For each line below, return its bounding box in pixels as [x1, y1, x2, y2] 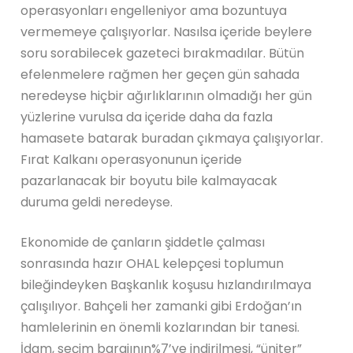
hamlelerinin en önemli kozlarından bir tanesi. [20, 318, 300, 336]
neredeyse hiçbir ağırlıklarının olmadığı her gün [20, 86, 313, 105]
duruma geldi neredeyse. [20, 192, 173, 211]
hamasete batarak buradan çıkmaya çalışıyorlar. [20, 128, 324, 147]
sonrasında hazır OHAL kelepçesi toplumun [20, 254, 284, 273]
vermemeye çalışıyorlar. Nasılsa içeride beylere [20, 22, 313, 41]
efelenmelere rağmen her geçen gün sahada [20, 65, 300, 84]
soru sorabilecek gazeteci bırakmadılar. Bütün [20, 43, 305, 62]
